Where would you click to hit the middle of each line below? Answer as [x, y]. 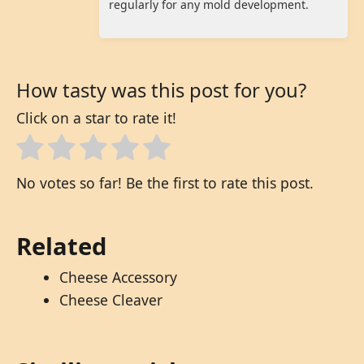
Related [61, 247]
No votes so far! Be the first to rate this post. [165, 183]
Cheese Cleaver [110, 300]
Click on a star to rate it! [96, 117]
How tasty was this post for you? [161, 90]
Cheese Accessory [118, 277]
